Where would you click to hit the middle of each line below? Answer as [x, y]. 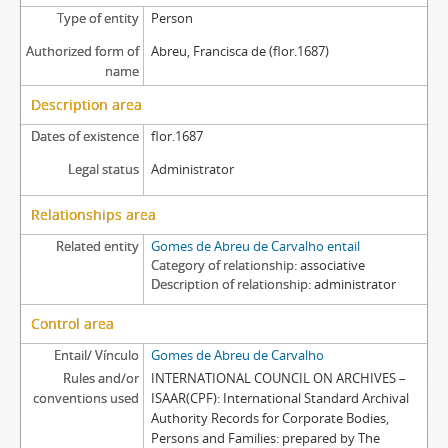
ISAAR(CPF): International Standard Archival [279, 398]
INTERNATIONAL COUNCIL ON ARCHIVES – [278, 378]
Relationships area [93, 214]
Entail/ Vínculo [96, 355]
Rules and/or [100, 378]
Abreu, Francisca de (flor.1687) [239, 51]
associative [332, 265]
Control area [72, 323]
